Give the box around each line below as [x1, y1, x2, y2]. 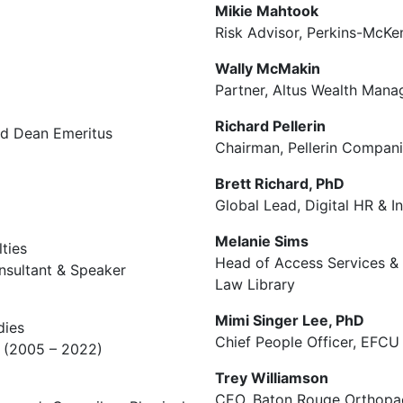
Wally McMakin [215, 59, 320, 77]
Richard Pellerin [215, 117, 326, 135]
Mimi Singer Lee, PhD [215, 311, 364, 329]
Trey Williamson [215, 369, 328, 387]
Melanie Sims [215, 232, 309, 250]
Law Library [215, 275, 295, 293]
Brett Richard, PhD [215, 175, 345, 193]
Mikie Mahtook [215, 2, 318, 20]
